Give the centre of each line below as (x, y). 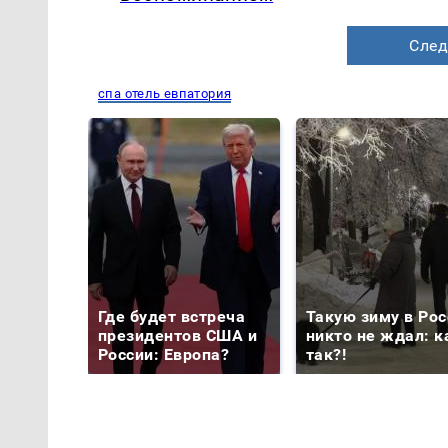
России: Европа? (164, 355)
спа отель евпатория (165, 94)
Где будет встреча (172, 317)
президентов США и (178, 336)
